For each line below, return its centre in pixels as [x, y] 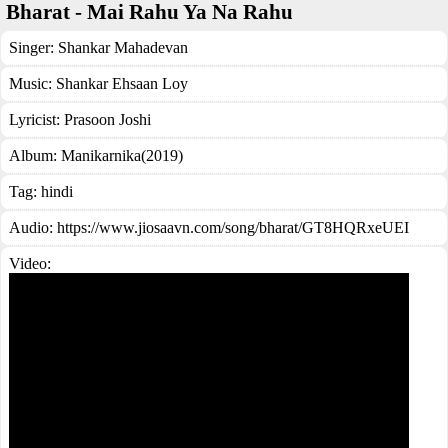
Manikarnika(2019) [122, 155]
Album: [35, 155]
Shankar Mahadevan [123, 47]
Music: [32, 83]
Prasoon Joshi [107, 119]
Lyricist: [36, 119]
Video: [30, 263]
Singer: [33, 47]
